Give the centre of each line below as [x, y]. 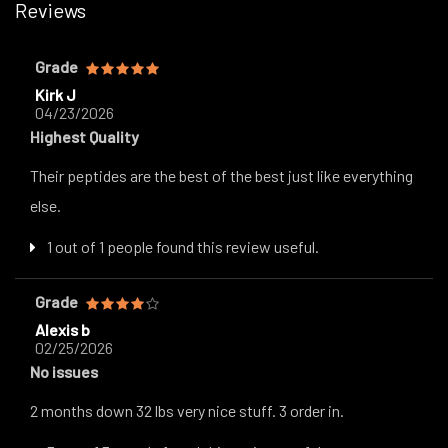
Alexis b [62, 329]
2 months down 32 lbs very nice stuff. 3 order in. [187, 410]
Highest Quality [84, 136]
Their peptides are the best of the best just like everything [221, 175]
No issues [64, 371]
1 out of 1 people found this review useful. [181, 246]
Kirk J [55, 94]
